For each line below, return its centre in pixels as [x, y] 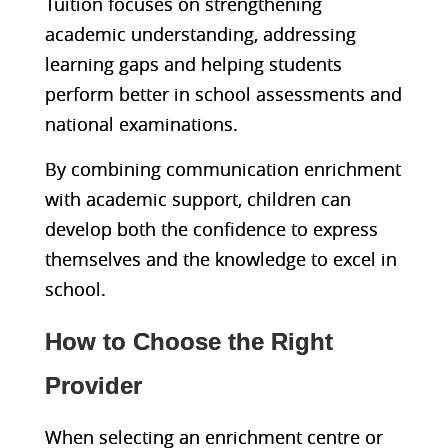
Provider [93, 385]
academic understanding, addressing [200, 33]
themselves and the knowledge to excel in [220, 258]
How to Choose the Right [188, 341]
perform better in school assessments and [223, 93]
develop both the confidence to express [211, 228]
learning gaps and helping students [193, 63]
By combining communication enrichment [222, 168]
